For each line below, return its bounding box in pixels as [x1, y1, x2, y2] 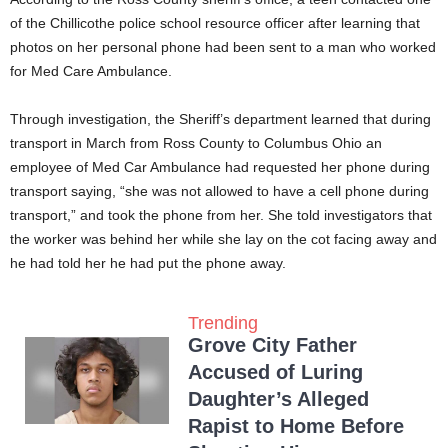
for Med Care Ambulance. [10, 63, 172, 80]
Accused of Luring [188, 361, 363, 384]
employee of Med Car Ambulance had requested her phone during [10, 159, 430, 176]
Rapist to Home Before [188, 415, 404, 438]
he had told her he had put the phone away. [10, 255, 286, 272]
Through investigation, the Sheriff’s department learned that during [10, 111, 431, 128]
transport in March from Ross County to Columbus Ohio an [10, 135, 382, 152]
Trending [188, 313, 258, 334]
